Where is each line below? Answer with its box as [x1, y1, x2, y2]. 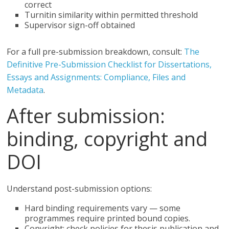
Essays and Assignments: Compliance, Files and [7, 72, 186, 83]
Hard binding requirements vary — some [25, 202, 181, 214]
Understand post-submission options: [7, 183, 152, 194]
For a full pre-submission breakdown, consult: [7, 46, 185, 57]
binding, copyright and [7, 125, 208, 152]
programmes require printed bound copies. [25, 213, 191, 224]
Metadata [7, 84, 44, 96]
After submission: [7, 102, 166, 129]
